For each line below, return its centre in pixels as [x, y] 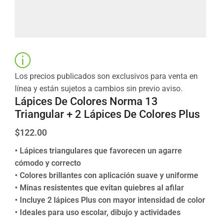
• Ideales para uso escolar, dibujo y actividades [98, 212]
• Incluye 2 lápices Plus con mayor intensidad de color [110, 200]
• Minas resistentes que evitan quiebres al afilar [99, 187]
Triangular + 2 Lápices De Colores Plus [107, 114]
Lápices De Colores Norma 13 [86, 101]
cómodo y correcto [48, 163]
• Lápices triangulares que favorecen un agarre [98, 150]
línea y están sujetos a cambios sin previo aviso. [99, 88]
